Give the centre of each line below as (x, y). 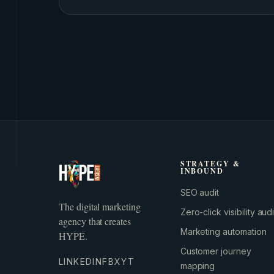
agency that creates (95, 221)
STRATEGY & (210, 164)
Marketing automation (223, 231)
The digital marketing (100, 206)
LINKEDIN (81, 261)
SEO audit (200, 192)
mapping (198, 266)
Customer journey (216, 251)
